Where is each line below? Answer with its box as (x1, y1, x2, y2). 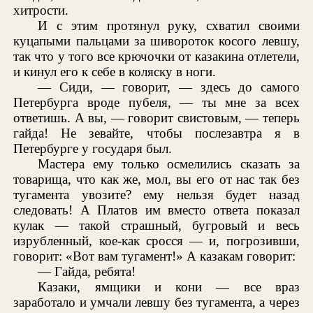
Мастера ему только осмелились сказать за (38, 156, 300, 171)
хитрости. (13, 2, 69, 17)
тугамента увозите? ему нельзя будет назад (13, 187, 300, 202)
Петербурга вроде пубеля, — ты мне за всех (13, 94, 300, 110)
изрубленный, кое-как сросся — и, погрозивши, (13, 233, 300, 248)
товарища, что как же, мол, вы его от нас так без (13, 171, 300, 187)
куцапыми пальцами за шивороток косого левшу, (13, 33, 300, 48)
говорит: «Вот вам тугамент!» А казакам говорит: (13, 248, 296, 263)
